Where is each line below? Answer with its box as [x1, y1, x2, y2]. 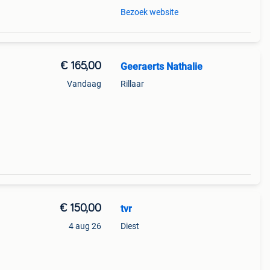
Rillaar [120, 79, 144, 89]
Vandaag [66, 79, 101, 89]
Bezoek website [120, 7, 178, 17]
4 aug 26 [68, 221, 101, 231]
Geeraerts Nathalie [120, 61, 202, 72]
